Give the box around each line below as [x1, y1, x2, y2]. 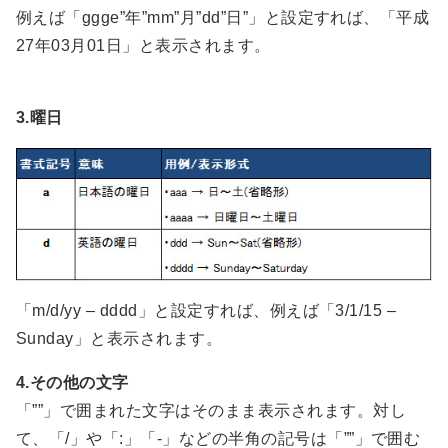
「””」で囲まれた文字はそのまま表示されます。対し [16, 401, 406, 419]
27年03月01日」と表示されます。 [16, 36, 271, 54]
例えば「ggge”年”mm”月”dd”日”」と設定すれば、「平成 [16, 8, 430, 26]
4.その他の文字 [16, 373, 129, 391]
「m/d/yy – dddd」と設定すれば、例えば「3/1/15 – [16, 301, 397, 319]
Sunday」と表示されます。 [16, 329, 223, 347]
